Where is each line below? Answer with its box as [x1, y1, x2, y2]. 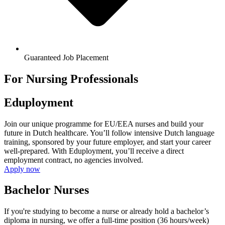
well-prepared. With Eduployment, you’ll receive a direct [4, 146, 184, 155]
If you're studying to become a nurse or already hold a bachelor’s [4, 207, 209, 216]
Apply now [4, 164, 40, 173]
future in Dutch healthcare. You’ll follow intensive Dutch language [4, 128, 214, 137]
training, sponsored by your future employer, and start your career [4, 137, 211, 146]
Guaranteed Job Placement [24, 53, 108, 62]
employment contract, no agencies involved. [4, 155, 143, 164]
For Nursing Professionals [4, 72, 138, 85]
